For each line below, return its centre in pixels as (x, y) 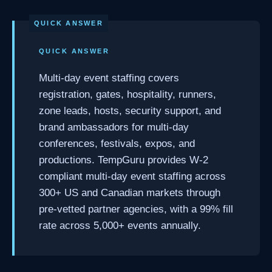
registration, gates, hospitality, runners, (127, 94)
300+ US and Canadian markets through (130, 192)
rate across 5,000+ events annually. (120, 225)
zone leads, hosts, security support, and (130, 110)
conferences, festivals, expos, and (117, 143)
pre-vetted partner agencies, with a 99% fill (136, 209)
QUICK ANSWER (74, 51)
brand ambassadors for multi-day (114, 127)
